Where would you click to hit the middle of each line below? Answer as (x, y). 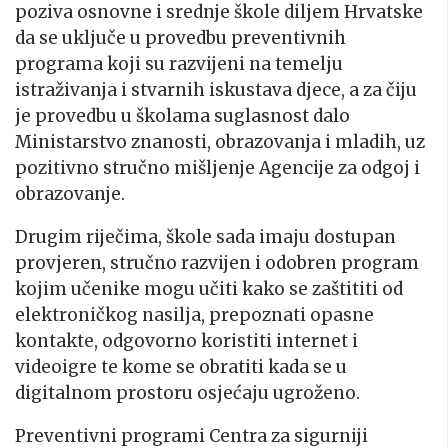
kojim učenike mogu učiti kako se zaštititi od (209, 288)
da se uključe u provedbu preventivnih (180, 37)
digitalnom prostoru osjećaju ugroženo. (187, 392)
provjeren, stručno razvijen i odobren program (217, 262)
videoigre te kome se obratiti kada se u (181, 366)
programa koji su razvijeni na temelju (179, 63)
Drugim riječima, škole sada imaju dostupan (205, 236)
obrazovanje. (70, 193)
